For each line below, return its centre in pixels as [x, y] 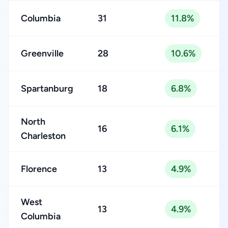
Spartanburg [47, 89]
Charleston [43, 136]
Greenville [42, 53]
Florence [39, 169]
